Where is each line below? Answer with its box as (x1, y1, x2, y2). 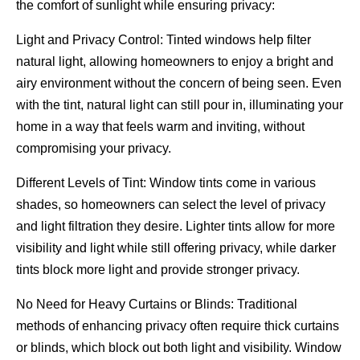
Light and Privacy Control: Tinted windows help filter (16, 32, 311, 47)
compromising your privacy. (16, 141, 171, 155)
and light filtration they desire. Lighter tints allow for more (16, 219, 335, 233)
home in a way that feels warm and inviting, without (16, 119, 305, 133)
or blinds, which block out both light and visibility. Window (16, 340, 342, 354)
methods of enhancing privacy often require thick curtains (16, 318, 339, 333)
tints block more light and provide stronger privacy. (16, 262, 300, 276)
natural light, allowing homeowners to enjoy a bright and (16, 54, 333, 68)
